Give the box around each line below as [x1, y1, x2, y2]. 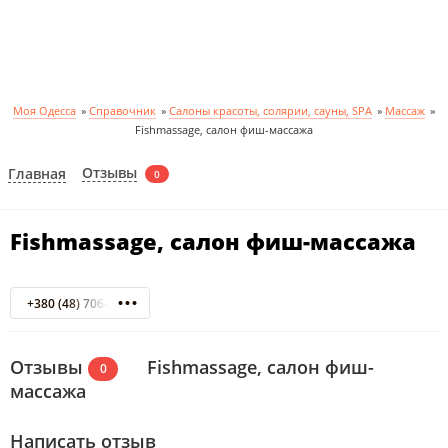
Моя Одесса [13, 103, 76, 118]
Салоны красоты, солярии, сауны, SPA [169, 103, 372, 118]
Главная [8, 163, 66, 183]
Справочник [89, 103, 156, 118]
